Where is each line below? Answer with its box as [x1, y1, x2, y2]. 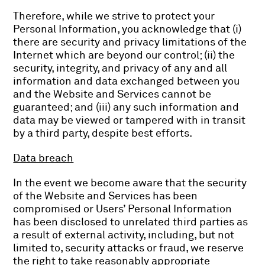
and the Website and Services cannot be [13, 89, 212, 100]
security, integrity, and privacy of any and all [13, 63, 228, 74]
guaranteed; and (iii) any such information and [13, 102, 240, 113]
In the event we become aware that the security [13, 177, 247, 189]
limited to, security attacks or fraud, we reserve [13, 243, 244, 254]
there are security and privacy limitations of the [13, 37, 247, 48]
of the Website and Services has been [13, 190, 198, 202]
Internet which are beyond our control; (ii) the [13, 50, 235, 61]
